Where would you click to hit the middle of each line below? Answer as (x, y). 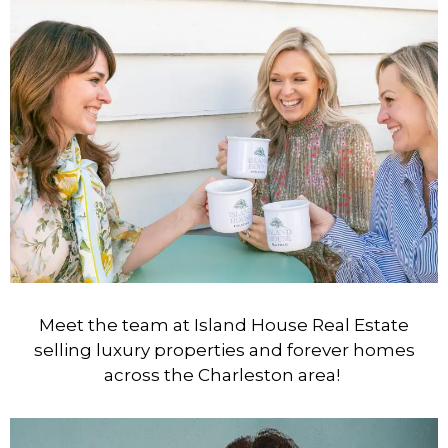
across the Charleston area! (224, 375)
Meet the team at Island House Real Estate (224, 325)
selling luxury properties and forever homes (224, 350)
